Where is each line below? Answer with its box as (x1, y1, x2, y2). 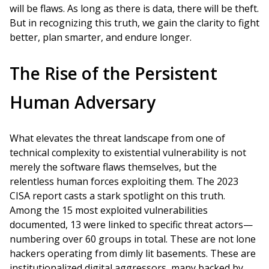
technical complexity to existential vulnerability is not (10, 146, 246, 159)
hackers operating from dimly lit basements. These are (10, 247, 256, 260)
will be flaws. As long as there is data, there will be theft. (10, 2, 259, 15)
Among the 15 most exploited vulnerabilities (10, 204, 208, 217)
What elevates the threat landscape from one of (10, 131, 225, 145)
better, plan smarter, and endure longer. (10, 31, 192, 44)
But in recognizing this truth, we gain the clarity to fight (10, 16, 259, 29)
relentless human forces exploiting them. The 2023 (10, 175, 238, 188)
